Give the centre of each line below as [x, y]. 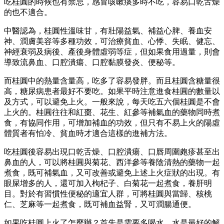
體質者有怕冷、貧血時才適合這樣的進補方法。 [88, 133]
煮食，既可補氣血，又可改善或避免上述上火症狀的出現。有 [112, 172]
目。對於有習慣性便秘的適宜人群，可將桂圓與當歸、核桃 [108, 193]
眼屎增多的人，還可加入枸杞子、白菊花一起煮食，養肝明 [108, 183]
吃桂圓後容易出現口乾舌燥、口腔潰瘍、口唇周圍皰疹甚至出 [112, 151]
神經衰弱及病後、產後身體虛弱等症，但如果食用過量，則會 [112, 51]
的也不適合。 [28, 12]
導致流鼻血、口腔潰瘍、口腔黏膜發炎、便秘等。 [92, 62]
